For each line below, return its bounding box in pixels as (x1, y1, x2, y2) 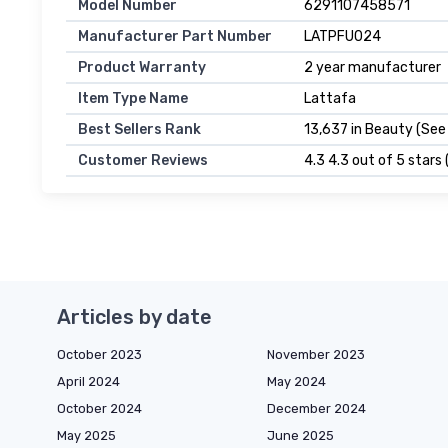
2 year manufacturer (304, 59, 441, 77)
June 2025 (267, 428, 334, 444)
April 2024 (57, 374, 120, 390)
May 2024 (267, 374, 326, 390)
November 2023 (267, 347, 365, 363)
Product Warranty (78, 59, 206, 77)
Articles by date (57, 305, 212, 330)
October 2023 (57, 347, 142, 363)
